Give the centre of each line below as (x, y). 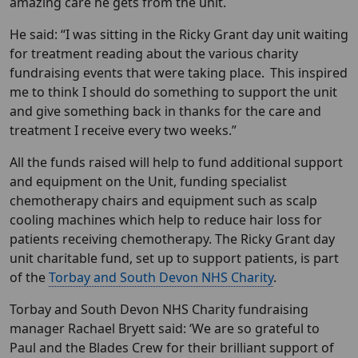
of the (29, 278)
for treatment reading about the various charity (154, 54)
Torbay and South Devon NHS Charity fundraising (159, 310)
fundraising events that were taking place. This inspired (179, 73)
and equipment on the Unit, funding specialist (148, 182)
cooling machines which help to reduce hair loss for (166, 220)
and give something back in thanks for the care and (165, 111)
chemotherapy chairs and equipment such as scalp (163, 201)
